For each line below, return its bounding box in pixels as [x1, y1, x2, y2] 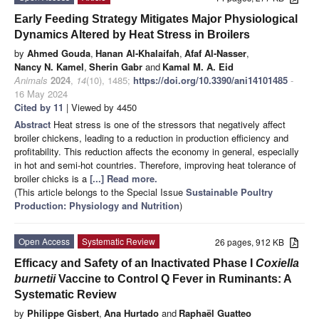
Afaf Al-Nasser [184, 46, 246, 60]
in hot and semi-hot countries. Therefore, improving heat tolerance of [14, 157, 296, 172]
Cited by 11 [14, 100, 63, 114]
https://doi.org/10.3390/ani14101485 [133, 73, 288, 87]
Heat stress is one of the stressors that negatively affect [53, 117, 286, 131]
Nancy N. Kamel [14, 59, 84, 73]
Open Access [19, 234, 70, 247]
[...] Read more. [90, 171, 157, 185]
